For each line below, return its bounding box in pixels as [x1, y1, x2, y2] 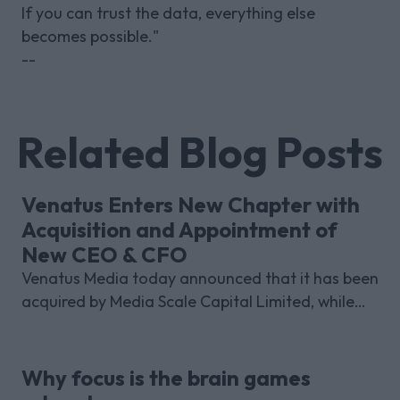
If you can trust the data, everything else [21, 2, 315, 23]
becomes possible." [21, 25, 159, 46]
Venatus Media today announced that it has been [21, 267, 379, 288]
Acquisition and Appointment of [21, 215, 337, 243]
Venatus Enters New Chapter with [21, 190, 360, 218]
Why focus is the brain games [21, 363, 311, 391]
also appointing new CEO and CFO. [21, 313, 276, 335]
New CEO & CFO [21, 240, 187, 268]
